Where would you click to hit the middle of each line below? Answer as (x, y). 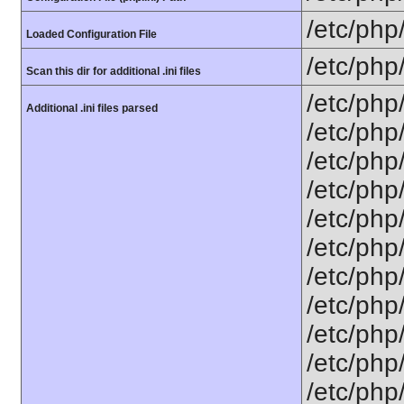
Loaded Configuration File (92, 34)
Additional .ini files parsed (92, 108)
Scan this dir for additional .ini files (114, 71)
